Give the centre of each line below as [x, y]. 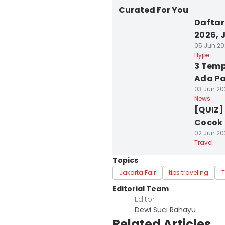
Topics [125, 160]
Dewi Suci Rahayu [165, 210]
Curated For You [153, 10]
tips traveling [189, 173]
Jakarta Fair [137, 173]
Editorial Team [141, 189]
